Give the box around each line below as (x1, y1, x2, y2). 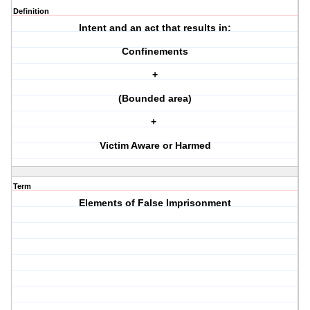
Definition (13, 7, 49, 16)
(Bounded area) (118, 93, 192, 104)
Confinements (122, 46, 189, 57)
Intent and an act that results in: (79, 22, 232, 34)
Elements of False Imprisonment (79, 197, 232, 209)
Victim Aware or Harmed (99, 140, 211, 152)
